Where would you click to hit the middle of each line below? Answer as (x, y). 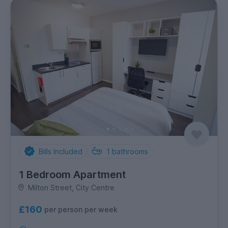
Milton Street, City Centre (71, 187)
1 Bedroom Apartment (72, 174)
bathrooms (130, 151)
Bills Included (60, 151)
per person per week (81, 210)
